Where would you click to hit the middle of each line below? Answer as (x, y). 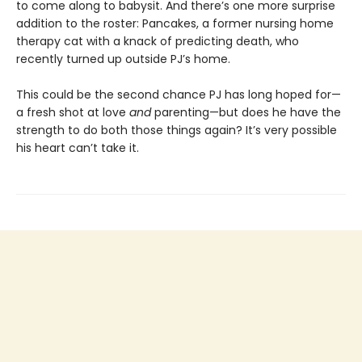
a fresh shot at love (73, 112)
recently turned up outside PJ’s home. (123, 59)
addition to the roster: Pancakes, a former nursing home (175, 23)
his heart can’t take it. (78, 147)
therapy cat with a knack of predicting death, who (158, 41)
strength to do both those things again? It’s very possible (177, 130)
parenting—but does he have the (246, 112)
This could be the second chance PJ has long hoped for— (179, 94)
